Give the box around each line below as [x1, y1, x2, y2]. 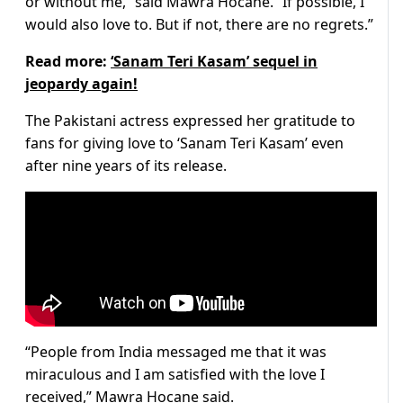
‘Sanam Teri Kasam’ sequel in [111, 51, 318, 72]
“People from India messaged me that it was [25, 342, 327, 363]
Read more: [25, 51, 111, 72]
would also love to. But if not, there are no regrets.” [25, 14, 373, 35]
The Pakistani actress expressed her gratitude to [25, 111, 355, 131]
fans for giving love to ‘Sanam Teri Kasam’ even [25, 133, 344, 154]
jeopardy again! [25, 74, 138, 94]
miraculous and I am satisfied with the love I [25, 364, 325, 385]
